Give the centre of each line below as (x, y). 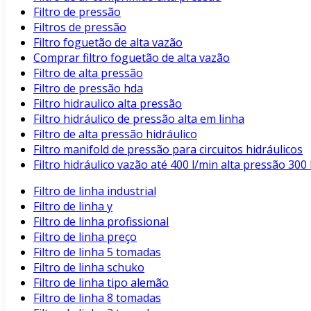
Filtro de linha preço (85, 237)
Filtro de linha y (73, 206)
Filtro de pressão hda (88, 88)
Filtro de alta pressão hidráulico (115, 134)
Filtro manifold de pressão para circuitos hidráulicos (168, 149)
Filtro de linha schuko (89, 267)
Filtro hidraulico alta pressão (108, 103)
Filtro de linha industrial (95, 191)
